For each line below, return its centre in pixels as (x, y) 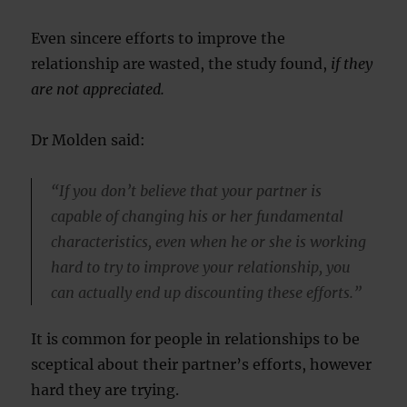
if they (352, 63)
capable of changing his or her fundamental (197, 216)
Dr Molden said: (89, 139)
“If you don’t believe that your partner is (186, 190)
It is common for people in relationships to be (196, 339)
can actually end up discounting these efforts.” (206, 292)
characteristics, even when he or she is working (208, 241)
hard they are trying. (105, 390)
